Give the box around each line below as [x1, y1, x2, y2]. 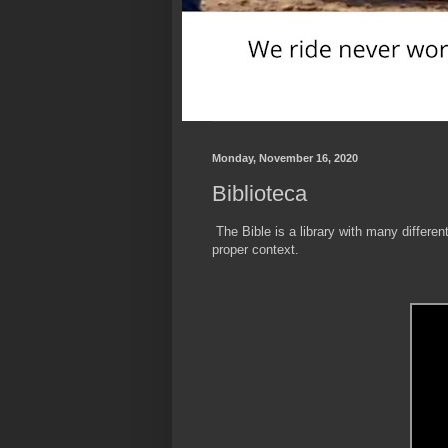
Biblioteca [212, 180, 307, 206]
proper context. [212, 241, 303, 257]
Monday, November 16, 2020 [212, 152, 358, 164]
